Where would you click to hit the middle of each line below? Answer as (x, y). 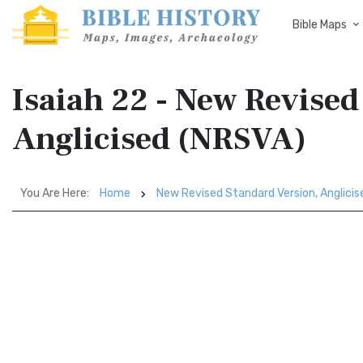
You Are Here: (55, 193)
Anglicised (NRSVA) (159, 139)
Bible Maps (320, 25)
